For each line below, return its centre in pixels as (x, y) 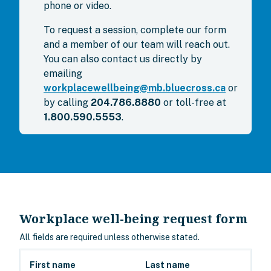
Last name (168, 265)
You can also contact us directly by (123, 59)
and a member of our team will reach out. (137, 44)
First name (53, 265)
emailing (63, 73)
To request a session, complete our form (135, 30)
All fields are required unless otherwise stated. (109, 237)
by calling (67, 103)
